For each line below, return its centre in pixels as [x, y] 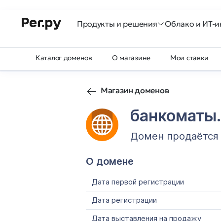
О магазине [131, 58]
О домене [110, 161]
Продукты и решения [117, 24]
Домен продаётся [174, 136]
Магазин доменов [135, 90]
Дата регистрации [124, 200]
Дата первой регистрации [138, 182]
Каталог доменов [64, 58]
